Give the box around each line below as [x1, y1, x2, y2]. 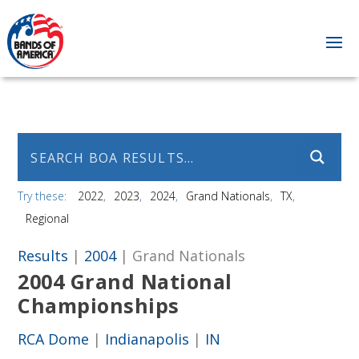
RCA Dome [18, 329, 90, 349]
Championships [18, 291, 179, 319]
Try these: [18, 188, 71, 204]
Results [18, 245, 69, 265]
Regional [26, 210, 70, 226]
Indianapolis [105, 329, 190, 349]
